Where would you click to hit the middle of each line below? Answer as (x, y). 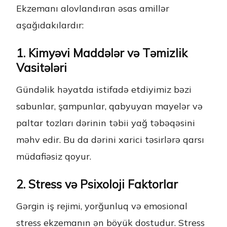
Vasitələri (42, 68)
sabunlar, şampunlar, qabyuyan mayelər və (109, 106)
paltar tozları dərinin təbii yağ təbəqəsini (106, 123)
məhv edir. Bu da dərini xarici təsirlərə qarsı (110, 140)
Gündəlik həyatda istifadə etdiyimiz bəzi (104, 89)
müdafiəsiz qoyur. (54, 156)
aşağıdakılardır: (50, 25)
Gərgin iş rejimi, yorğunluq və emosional (102, 206)
